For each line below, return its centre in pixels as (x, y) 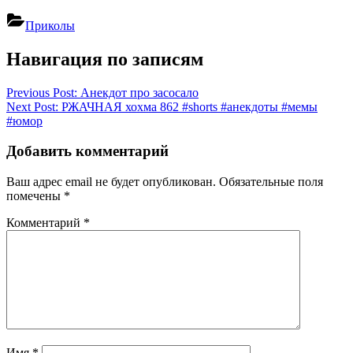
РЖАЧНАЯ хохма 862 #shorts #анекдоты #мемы (188, 106)
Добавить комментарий (87, 151)
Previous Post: (42, 92)
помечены (35, 195)
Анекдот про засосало (138, 92)
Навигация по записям (105, 59)
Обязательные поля (271, 181)
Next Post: (32, 106)
